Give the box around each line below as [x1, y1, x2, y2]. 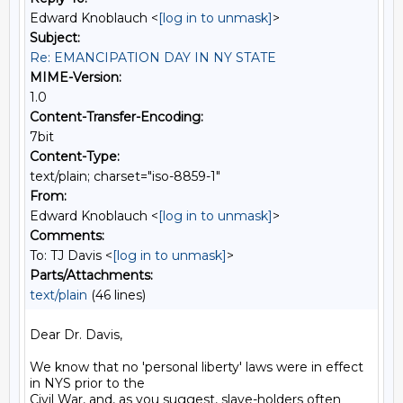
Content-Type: [30, 148, 120, 165]
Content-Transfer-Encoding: [30, 109, 203, 125]
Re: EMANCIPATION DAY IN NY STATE [30, 49, 276, 66]
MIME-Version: [30, 69, 121, 85]
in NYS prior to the [30, 375, 145, 391]
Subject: [30, 30, 80, 46]
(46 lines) [87, 287, 146, 303]
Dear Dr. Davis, [30, 327, 122, 343]
